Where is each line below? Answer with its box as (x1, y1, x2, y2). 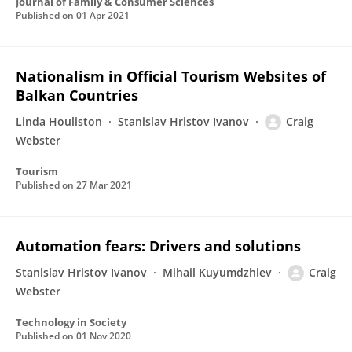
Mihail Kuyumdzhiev (163, 265, 272, 280)
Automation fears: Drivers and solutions (16, 236, 301, 255)
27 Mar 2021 (76, 178, 132, 192)
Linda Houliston (16, 114, 102, 129)
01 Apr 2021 (76, 9, 130, 22)
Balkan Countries (16, 86, 138, 104)
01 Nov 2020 (76, 329, 131, 343)
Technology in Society (16, 315, 126, 329)
